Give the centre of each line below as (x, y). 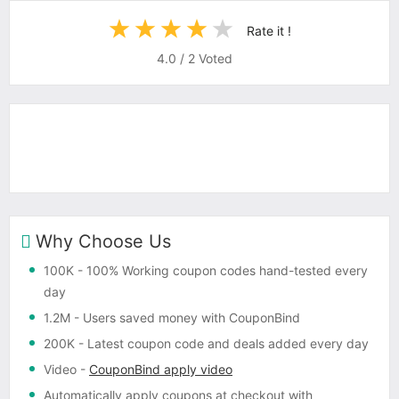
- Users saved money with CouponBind (185, 318)
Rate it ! (269, 30)
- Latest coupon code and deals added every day (222, 343)
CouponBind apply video (161, 369)
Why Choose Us (103, 241)
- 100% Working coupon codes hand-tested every (221, 270)
